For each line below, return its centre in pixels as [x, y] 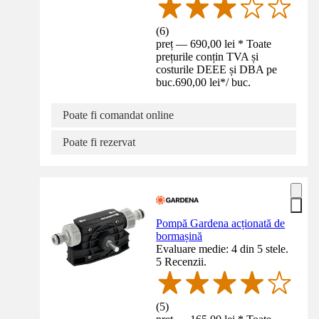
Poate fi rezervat [99, 142]
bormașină [179, 236]
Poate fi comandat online [118, 115]
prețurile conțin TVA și [208, 57]
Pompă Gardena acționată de [221, 224]
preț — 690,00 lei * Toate [214, 44]
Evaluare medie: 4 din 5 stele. [223, 249]
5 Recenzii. [182, 262]
